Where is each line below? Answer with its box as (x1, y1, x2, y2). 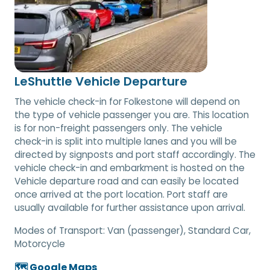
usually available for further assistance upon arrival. (14, 201, 245, 214)
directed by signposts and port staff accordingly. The (14, 148, 256, 161)
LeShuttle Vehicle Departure (14, 72, 187, 90)
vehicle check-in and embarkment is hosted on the (14, 161, 245, 174)
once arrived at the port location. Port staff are (14, 187, 228, 201)
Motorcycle (14, 237, 65, 250)
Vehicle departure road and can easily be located (14, 174, 239, 187)
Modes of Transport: (14, 224, 107, 237)
